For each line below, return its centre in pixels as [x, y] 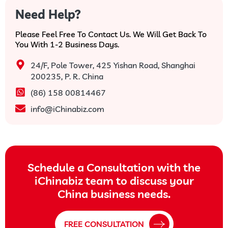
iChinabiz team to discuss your [114, 181]
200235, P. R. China [67, 76]
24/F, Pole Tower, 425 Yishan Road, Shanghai [113, 65]
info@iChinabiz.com [67, 109]
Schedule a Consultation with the [114, 167]
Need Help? [48, 14]
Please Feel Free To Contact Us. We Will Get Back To [111, 34]
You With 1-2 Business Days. [67, 44]
